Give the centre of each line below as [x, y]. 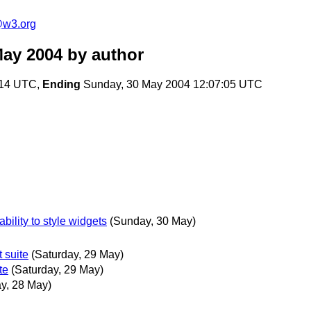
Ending [61, 85]
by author [103, 55]
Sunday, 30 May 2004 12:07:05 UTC [171, 85]
